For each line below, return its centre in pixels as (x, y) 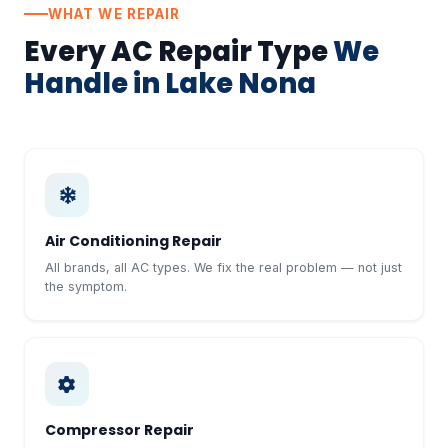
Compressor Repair (119, 430)
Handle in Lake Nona (170, 83)
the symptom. (86, 286)
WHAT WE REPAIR (114, 14)
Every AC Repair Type (178, 51)
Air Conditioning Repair (133, 241)
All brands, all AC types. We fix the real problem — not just (223, 267)
